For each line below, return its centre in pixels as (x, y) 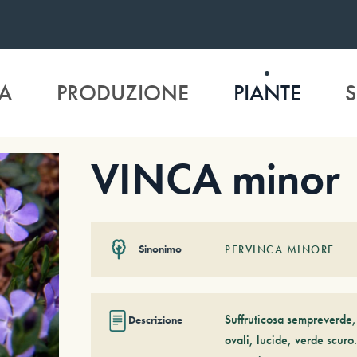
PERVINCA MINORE (280, 249)
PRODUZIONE (122, 93)
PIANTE (267, 93)
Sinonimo (160, 249)
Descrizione (155, 320)
